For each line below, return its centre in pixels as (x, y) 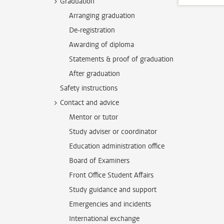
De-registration (92, 30)
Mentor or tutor (93, 117)
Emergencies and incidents (110, 204)
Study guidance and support (113, 190)
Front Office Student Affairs (111, 175)
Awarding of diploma (101, 45)
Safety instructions (89, 88)
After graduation (94, 74)
